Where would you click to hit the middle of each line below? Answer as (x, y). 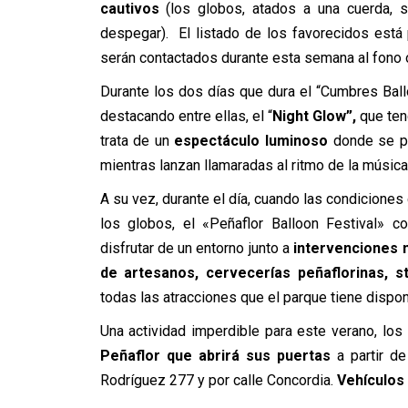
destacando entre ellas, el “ (186, 116)
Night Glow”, (314, 116)
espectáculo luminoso (251, 141)
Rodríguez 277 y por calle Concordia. (218, 380)
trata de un (137, 141)
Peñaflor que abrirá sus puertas (218, 356)
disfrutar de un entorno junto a (194, 248)
